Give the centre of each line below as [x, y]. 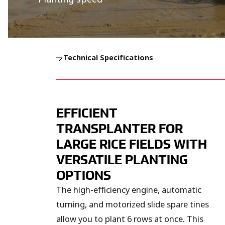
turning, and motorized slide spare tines [133, 204]
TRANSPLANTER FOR [120, 128]
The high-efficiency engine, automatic [129, 190]
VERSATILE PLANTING [122, 159]
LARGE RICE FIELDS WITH [132, 144]
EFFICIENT [87, 113]
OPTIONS [84, 175]
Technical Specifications [108, 58]
